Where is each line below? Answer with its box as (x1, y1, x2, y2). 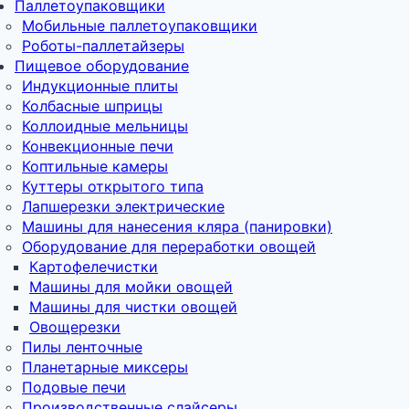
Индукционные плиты (22, 76, 178, 95)
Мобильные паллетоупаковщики (22, 16, 257, 35)
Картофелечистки (29, 257, 158, 276)
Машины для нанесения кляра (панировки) (22, 216, 332, 236)
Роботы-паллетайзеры (22, 36, 184, 55)
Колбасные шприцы (22, 96, 163, 115)
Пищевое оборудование (15, 56, 189, 75)
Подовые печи (22, 377, 126, 396)
